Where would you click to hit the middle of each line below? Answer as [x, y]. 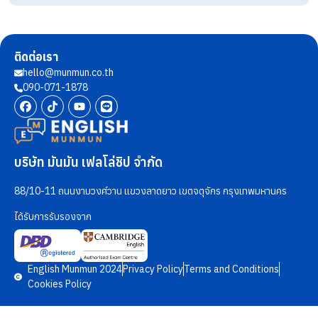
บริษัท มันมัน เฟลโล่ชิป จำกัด [88, 162]
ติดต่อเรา [36, 57]
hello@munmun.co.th [68, 73]
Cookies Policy [59, 284]
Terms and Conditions [231, 269]
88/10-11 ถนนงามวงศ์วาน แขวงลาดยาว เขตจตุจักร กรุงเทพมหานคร [150, 191]
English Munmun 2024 [75, 269]
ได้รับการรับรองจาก [53, 216]
